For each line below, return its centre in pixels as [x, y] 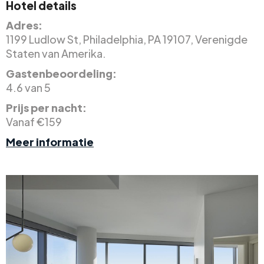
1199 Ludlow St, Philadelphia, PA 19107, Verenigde [127, 39]
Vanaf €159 [34, 121]
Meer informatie [50, 141]
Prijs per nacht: [46, 107]
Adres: [24, 25]
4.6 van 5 [28, 87]
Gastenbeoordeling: [61, 73]
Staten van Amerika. [56, 53]
